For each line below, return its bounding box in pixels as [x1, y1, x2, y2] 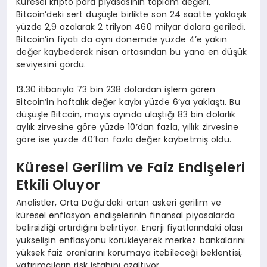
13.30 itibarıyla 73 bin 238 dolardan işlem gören [16, 83, 215, 95]
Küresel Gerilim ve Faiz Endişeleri [16, 158, 246, 178]
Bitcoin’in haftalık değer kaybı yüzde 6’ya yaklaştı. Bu [16, 95, 240, 108]
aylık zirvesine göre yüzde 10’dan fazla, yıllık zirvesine [16, 120, 239, 133]
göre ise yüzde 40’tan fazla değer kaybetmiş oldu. [16, 133, 231, 145]
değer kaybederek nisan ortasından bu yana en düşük [16, 45, 247, 58]
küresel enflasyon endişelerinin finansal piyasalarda [16, 209, 235, 221]
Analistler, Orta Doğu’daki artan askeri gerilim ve [16, 196, 222, 209]
